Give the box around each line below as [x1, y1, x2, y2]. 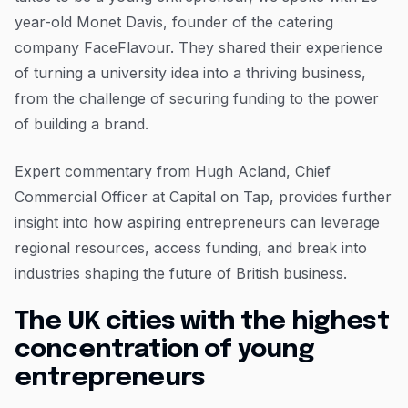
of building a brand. [15, 114, 148, 133]
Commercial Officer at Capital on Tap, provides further [15, 187, 392, 206]
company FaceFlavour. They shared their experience [15, 37, 382, 56]
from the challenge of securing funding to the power [15, 88, 379, 107]
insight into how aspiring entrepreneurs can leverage [15, 212, 380, 231]
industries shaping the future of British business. [15, 263, 347, 282]
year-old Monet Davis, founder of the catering [15, 12, 333, 31]
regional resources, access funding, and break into [15, 238, 367, 257]
